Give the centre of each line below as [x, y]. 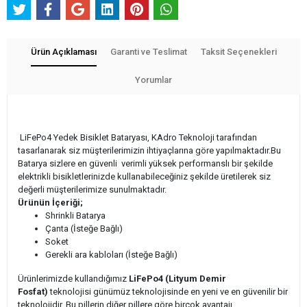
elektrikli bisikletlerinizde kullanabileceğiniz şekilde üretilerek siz [144, 176]
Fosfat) [33, 291]
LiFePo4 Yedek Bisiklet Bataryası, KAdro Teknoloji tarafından [137, 137]
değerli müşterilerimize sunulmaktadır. [92, 189]
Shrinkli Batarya [75, 215]
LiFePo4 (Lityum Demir [177, 278]
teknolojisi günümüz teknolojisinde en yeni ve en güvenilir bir [168, 291]
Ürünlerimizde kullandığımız [73, 278]
